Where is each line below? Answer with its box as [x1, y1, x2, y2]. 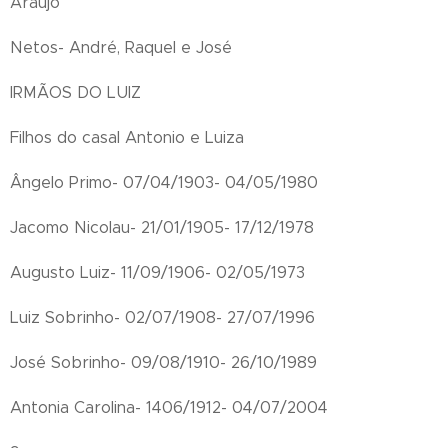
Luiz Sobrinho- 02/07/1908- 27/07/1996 [10, 308, 315, 327]
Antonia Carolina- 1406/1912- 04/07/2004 [10, 398, 328, 417]
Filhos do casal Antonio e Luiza [10, 128, 244, 147]
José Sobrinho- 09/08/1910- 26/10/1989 [10, 353, 317, 372]
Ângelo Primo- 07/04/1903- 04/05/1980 [10, 173, 318, 192]
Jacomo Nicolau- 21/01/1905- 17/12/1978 [10, 218, 314, 237]
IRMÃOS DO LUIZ [10, 83, 141, 102]
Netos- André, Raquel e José [10, 38, 232, 57]
